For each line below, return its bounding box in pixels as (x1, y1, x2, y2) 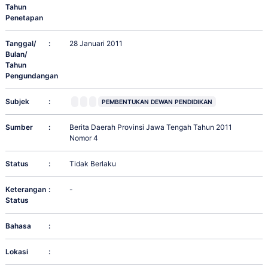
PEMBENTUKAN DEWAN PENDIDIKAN (102, 98, 213, 106)
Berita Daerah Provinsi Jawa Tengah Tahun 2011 (69, 123, 233, 132)
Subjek (5, 97, 29, 106)
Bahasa (5, 221, 31, 231)
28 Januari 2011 (69, 39, 123, 48)
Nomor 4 (69, 133, 99, 143)
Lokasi (5, 247, 28, 257)
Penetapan (5, 13, 43, 23)
